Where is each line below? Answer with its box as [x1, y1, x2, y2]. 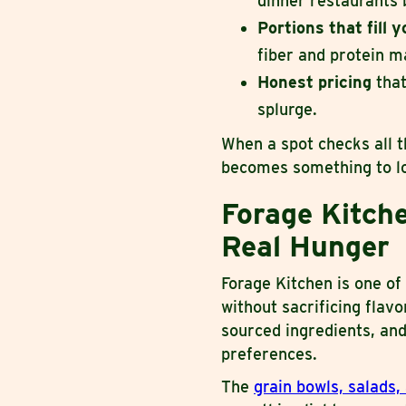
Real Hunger [221, 228, 390, 265]
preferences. [221, 344, 317, 364]
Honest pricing [257, 72, 372, 92]
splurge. [257, 100, 317, 120]
